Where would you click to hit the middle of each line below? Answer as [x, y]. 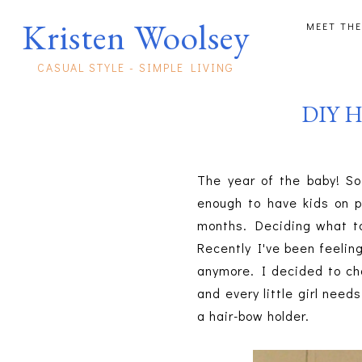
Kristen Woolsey [136, 37]
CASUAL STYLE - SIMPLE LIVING [136, 67]
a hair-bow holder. [254, 316]
